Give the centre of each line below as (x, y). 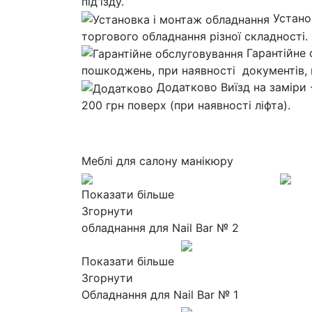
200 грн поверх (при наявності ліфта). (186, 106)
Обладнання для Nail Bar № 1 (160, 295)
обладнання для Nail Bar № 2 (160, 228)
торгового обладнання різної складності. (195, 36)
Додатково (189, 87)
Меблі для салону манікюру (157, 161)
